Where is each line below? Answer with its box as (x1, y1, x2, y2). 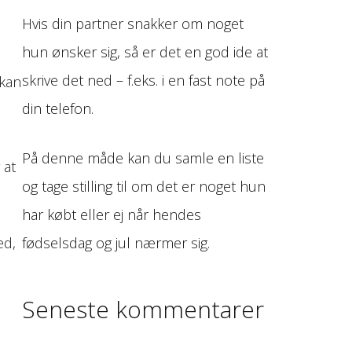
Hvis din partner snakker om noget (22, 14, 244, 34)
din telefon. (22, 99, 94, 119)
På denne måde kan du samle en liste (22, 148, 265, 168)
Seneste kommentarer (22, 293, 265, 326)
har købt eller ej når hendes (22, 205, 202, 225)
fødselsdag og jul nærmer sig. (22, 233, 211, 253)
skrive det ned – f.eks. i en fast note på (22, 71, 266, 90)
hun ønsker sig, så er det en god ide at (22, 42, 269, 62)
